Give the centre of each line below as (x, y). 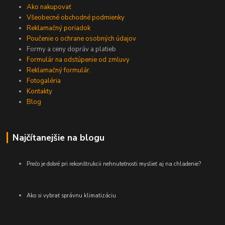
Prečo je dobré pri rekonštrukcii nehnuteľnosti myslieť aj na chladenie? (114, 164)
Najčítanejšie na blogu (58, 137)
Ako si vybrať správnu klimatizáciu (72, 195)
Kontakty (40, 91)
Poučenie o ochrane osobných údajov (82, 38)
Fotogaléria (44, 81)
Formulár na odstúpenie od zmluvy (78, 60)
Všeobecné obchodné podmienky (76, 17)
